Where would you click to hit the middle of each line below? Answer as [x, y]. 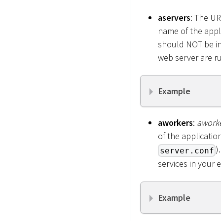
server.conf [187, 150]
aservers [174, 17]
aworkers [175, 123]
